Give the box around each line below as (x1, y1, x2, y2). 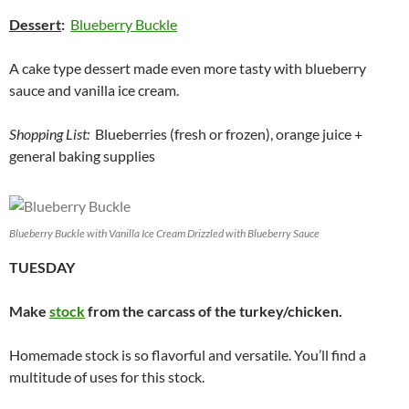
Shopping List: (9, 125, 89, 143)
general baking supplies (9, 147, 155, 165)
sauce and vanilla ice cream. (9, 81, 179, 100)
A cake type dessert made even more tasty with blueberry (9, 59, 366, 78)
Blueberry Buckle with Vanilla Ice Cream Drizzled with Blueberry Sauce (9, 226, 320, 241)
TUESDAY (9, 258, 75, 277)
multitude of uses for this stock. (9, 368, 204, 386)
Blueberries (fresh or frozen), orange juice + (89, 125, 362, 143)
